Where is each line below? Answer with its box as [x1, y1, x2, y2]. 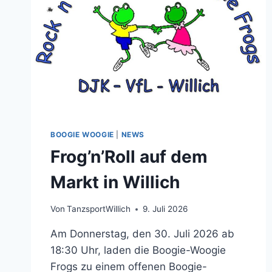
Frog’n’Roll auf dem [50, 146, 208, 167]
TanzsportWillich [67, 204, 131, 214]
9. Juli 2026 [143, 204, 188, 214]
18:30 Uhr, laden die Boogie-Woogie [50, 244, 226, 257]
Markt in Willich [50, 171, 180, 192]
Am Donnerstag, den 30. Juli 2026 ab [50, 228, 234, 240]
